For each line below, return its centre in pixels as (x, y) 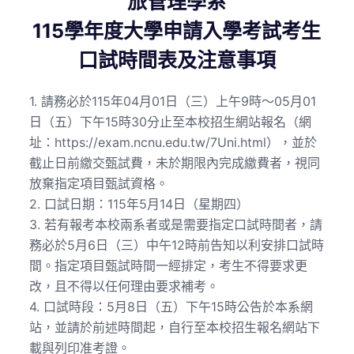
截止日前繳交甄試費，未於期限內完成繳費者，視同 (174, 163)
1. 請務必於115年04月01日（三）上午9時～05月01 (172, 102)
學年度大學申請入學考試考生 (193, 31)
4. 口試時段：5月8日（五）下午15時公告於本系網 (171, 307)
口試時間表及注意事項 (177, 60)
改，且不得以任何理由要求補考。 (124, 286)
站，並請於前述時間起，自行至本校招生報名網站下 (174, 328)
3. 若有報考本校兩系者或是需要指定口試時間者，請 (175, 225)
